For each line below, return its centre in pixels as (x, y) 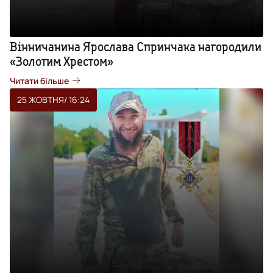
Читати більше (39, 80)
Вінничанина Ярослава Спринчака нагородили (136, 46)
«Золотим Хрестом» (62, 61)
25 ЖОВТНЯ (41, 99)
